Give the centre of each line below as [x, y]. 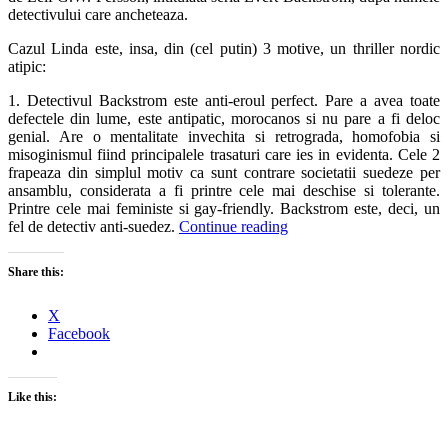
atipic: [27, 67]
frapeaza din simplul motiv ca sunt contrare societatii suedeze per [224, 173]
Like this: [32, 397]
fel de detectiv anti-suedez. [93, 227]
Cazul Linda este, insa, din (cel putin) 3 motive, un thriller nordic [224, 49]
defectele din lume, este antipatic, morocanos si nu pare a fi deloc [224, 119]
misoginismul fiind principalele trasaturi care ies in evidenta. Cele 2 [224, 155]
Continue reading [233, 227]
